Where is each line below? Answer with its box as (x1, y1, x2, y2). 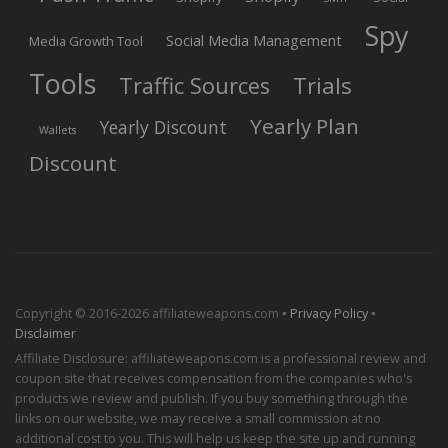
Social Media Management (166, 31, 342, 51)
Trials (293, 70, 352, 101)
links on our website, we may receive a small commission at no (15, 410, 381, 428)
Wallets (39, 123, 76, 138)
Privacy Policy (290, 305, 368, 323)
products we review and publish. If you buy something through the (15, 390, 408, 408)
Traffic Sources (119, 71, 270, 101)
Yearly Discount (99, 115, 227, 140)
